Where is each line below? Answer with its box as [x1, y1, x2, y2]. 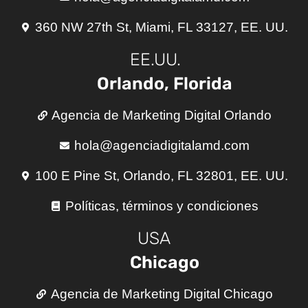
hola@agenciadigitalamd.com [74, 137, 250, 153]
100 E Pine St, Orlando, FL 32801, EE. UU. [35, 168, 289, 183]
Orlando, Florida [97, 73, 232, 93]
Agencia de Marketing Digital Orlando [52, 107, 272, 122]
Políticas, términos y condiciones [65, 198, 258, 213]
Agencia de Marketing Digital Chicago [50, 286, 273, 301]
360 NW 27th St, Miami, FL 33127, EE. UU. [35, 19, 289, 34]
